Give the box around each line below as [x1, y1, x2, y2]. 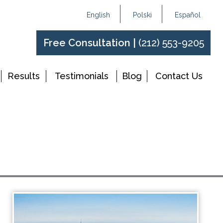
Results [7, 71, 40, 81]
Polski [133, 11, 152, 19]
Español [175, 11, 201, 19]
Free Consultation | [43, 37, 138, 49]
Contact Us [155, 71, 203, 81]
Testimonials [54, 71, 109, 81]
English [87, 11, 110, 19]
